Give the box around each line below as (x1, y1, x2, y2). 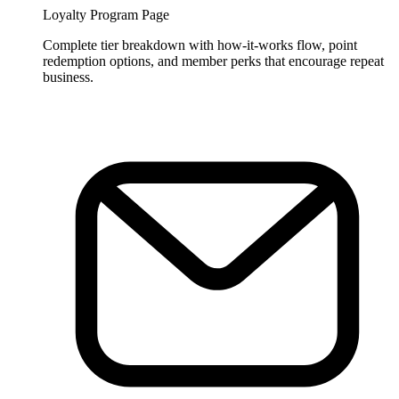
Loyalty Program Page (43, 6, 169, 22)
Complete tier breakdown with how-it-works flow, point (43, 37, 357, 53)
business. (43, 69, 94, 85)
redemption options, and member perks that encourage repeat (43, 53, 384, 69)
